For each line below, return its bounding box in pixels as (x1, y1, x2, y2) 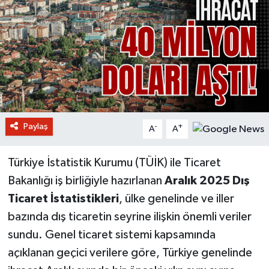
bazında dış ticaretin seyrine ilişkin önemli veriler (7, 210, 252, 223)
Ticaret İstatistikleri (7, 192, 119, 205)
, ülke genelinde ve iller (118, 192, 234, 205)
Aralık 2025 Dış (164, 174, 250, 187)
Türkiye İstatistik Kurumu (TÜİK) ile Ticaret (7, 156, 221, 169)
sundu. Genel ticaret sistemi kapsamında (7, 228, 216, 241)
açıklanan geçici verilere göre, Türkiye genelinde (7, 246, 252, 259)
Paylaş (23, 121, 48, 131)
